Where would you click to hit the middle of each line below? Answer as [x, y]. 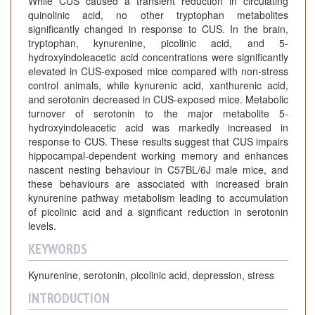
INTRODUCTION [69, 298]
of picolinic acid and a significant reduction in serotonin [158, 212]
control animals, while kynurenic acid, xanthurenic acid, [158, 85]
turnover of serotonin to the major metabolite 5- [158, 114]
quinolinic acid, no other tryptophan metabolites [158, 15]
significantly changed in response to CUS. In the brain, [158, 29]
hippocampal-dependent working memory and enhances [158, 156]
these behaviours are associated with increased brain [158, 184]
